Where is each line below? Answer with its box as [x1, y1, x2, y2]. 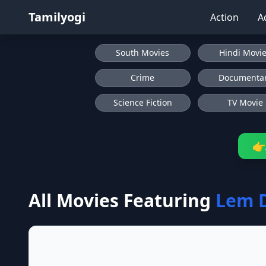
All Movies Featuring [28, 188, 211, 213]
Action [210, 11, 239, 24]
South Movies [116, 47, 170, 58]
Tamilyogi [28, 9, 85, 25]
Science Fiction [113, 97, 172, 108]
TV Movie [227, 97, 263, 108]
